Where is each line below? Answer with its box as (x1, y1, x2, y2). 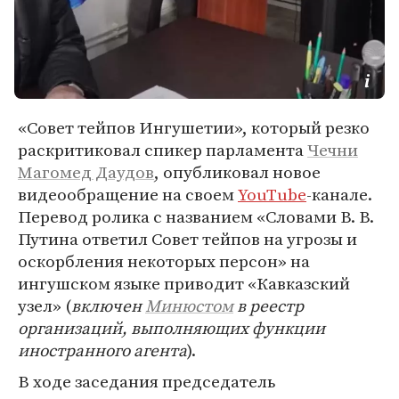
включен (71, 294, 145, 317)
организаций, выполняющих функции (18, 316, 325, 339)
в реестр (233, 294, 304, 317)
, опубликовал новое (154, 160, 321, 183)
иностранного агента (18, 338, 187, 362)
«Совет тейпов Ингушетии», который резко (18, 116, 370, 139)
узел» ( (18, 294, 71, 317)
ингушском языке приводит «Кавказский (18, 272, 350, 295)
